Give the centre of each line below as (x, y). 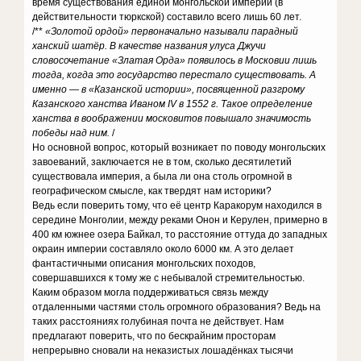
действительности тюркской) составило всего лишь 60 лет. (170, 17)
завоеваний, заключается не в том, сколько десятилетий (162, 162)
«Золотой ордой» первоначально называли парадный (171, 31)
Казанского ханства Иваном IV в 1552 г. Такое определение (173, 104)
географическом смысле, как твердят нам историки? (152, 191)
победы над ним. (71, 133)
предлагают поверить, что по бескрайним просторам (154, 336)
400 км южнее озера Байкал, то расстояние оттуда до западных (180, 234)
